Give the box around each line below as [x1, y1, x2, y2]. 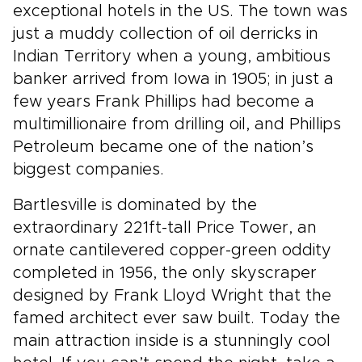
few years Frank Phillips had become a [13, 94, 314, 110]
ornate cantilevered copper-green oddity [13, 242, 331, 259]
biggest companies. [13, 162, 164, 178]
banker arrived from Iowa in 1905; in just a [13, 71, 334, 87]
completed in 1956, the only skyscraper [13, 265, 317, 281]
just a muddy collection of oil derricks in [13, 26, 318, 42]
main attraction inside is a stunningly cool [13, 333, 330, 349]
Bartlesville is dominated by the [13, 197, 257, 213]
